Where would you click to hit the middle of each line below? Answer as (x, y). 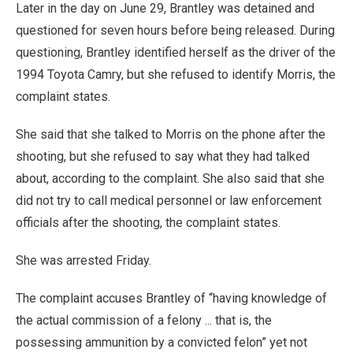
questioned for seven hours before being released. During (175, 30)
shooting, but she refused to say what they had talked (163, 156)
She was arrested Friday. (84, 260)
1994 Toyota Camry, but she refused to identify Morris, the (176, 74)
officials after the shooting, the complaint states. (148, 222)
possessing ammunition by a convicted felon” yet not (162, 342)
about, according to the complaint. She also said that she (170, 178)
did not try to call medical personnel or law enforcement (169, 200)
